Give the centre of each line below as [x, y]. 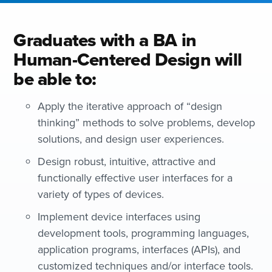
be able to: [55, 79]
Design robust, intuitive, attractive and [127, 161]
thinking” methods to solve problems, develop [147, 123]
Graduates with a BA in [105, 40]
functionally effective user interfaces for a [135, 178]
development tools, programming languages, [144, 233]
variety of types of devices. [101, 194]
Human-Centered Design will [128, 59]
